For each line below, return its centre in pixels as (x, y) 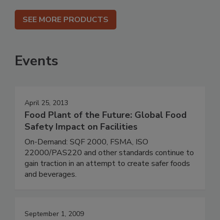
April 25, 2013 (46, 103)
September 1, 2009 (54, 214)
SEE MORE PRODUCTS (66, 20)
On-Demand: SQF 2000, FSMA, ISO (86, 142)
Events (37, 61)
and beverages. (52, 175)
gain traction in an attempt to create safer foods (107, 164)
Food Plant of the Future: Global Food (106, 115)
